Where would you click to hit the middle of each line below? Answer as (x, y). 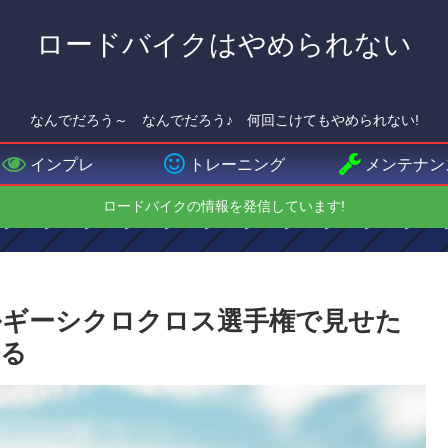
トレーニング (236, 164)
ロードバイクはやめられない (224, 44)
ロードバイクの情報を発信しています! (224, 206)
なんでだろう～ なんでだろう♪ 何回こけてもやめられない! (224, 120)
